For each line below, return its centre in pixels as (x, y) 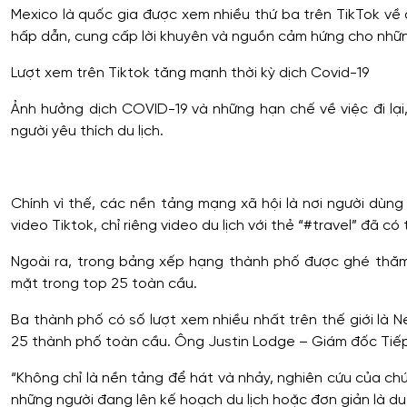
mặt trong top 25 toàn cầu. (104, 283)
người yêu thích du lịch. (87, 131)
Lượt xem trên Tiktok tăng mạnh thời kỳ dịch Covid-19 (190, 73)
